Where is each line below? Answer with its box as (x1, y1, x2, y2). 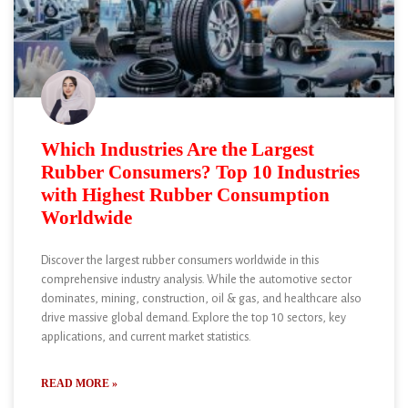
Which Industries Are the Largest (41, 138, 314, 160)
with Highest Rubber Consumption (41, 184, 330, 206)
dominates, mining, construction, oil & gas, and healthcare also (41, 292, 362, 308)
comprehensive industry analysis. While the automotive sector (41, 273, 352, 289)
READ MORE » (41, 377, 117, 390)
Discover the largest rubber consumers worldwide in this (41, 254, 319, 270)
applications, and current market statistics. (41, 331, 250, 346)
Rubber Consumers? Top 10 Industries (41, 161, 360, 183)
